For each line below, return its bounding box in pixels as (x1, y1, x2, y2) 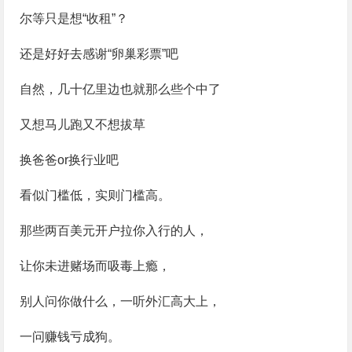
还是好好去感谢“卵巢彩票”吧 (20, 47, 179, 61)
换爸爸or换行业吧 (20, 153, 119, 167)
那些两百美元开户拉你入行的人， (20, 224, 209, 238)
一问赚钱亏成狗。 (20, 330, 121, 344)
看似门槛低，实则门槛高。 (20, 189, 171, 203)
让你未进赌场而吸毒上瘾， (20, 259, 171, 273)
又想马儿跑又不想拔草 (20, 118, 146, 132)
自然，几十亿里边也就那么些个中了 (20, 82, 222, 97)
